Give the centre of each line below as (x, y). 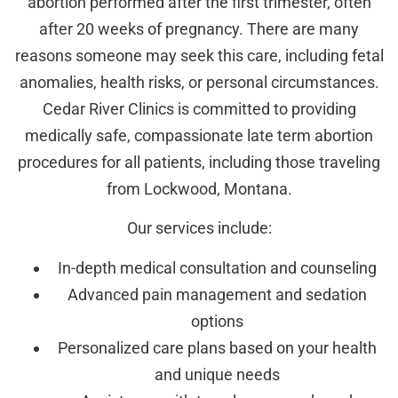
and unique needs (217, 374)
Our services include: (199, 228)
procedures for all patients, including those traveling (199, 162)
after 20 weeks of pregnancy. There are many (199, 28)
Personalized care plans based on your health (217, 347)
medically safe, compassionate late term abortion (199, 135)
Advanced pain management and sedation (217, 294)
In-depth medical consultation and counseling (217, 267)
